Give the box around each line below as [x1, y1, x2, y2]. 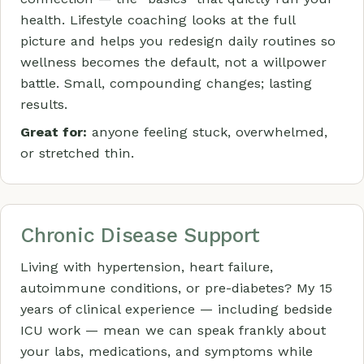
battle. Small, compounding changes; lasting [20, 76, 312, 91]
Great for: [20, 124, 87, 140]
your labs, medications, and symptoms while [20, 344, 313, 359]
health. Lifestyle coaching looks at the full [20, 12, 295, 28]
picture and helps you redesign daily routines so [20, 33, 336, 49]
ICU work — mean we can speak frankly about [20, 323, 326, 338]
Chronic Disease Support [20, 223, 260, 247]
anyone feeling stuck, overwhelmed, [87, 124, 327, 140]
